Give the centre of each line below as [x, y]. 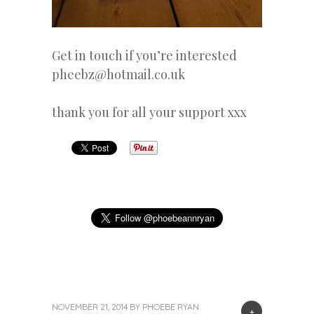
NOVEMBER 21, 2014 [90, 306]
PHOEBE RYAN [171, 306]
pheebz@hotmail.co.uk [118, 74]
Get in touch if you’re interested [144, 55]
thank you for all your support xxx [149, 112]
